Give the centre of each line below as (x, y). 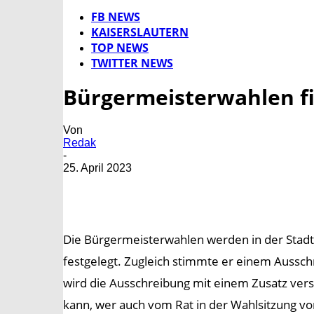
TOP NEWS (120, 48)
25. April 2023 (97, 168)
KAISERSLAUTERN (140, 32)
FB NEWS (116, 17)
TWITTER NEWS (132, 63)
